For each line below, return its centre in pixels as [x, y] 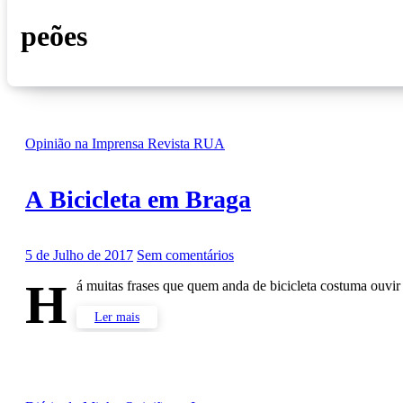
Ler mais [117, 318]
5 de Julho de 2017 [79, 255]
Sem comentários [185, 255]
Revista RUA [186, 143]
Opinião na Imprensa [86, 143]
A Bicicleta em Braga [138, 200]
